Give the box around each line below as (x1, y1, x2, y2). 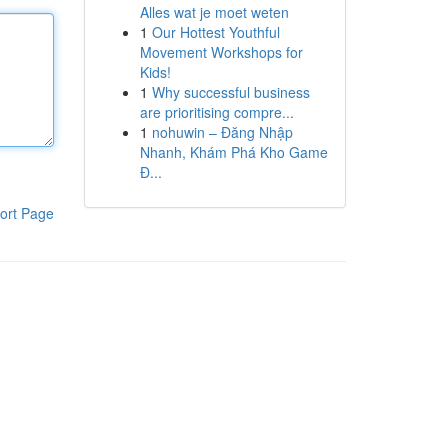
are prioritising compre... (139, 102, 294, 122)
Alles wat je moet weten (139, 2, 289, 22)
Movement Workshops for (139, 42, 303, 62)
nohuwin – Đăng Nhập (151, 122, 293, 142)
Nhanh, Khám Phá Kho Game (139, 142, 328, 162)
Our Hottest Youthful (151, 22, 280, 42)
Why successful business (151, 82, 310, 102)
